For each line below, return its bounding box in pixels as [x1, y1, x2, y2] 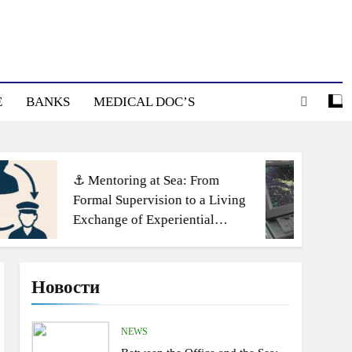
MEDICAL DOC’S [93, 94, 195, 109]
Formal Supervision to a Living [34, 192, 207, 207]
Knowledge [34, 231, 98, 247]
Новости [31, 277, 101, 297]
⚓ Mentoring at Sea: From [34, 172, 181, 188]
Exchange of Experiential [34, 211, 176, 227]
